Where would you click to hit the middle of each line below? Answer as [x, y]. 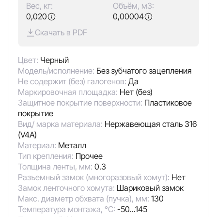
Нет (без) [136, 92]
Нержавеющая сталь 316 [150, 124]
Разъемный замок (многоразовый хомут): [94, 178]
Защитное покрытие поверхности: [81, 103]
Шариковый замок [150, 188]
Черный [54, 60]
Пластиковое [168, 103]
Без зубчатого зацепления [144, 71]
